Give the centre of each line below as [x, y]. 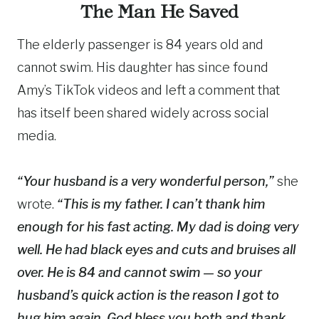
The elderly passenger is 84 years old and [140, 44]
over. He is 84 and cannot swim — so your [140, 272]
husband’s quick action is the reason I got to [148, 295]
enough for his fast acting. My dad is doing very [158, 226]
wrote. [37, 204]
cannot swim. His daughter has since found [143, 67]
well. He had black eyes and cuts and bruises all [156, 249]
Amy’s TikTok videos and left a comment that [148, 90]
